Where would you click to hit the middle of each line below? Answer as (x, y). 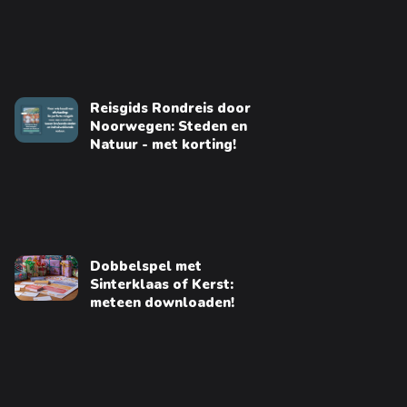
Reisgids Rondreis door (170, 108)
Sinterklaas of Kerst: (161, 284)
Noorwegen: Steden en (168, 126)
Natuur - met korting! (163, 144)
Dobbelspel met (145, 266)
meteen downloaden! (162, 302)
